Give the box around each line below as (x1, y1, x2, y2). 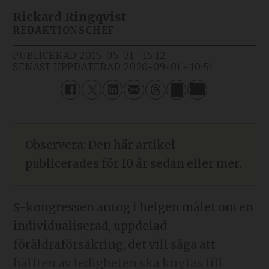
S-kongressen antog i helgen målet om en (13, 201, 253, 215)
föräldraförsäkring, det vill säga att (13, 238, 216, 252)
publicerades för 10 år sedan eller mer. (25, 156, 242, 171)
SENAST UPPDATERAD (13, 61, 121, 73)
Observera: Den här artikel (25, 138, 176, 152)
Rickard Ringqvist (13, 8, 127, 24)
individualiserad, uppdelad (13, 219, 167, 234)
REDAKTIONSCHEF (13, 24, 115, 36)
